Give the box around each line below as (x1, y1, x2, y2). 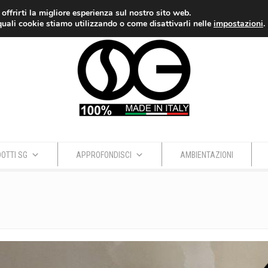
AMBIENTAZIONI (179, 150, 233, 160)
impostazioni (213, 18, 263, 29)
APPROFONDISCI (75, 150, 132, 160)
